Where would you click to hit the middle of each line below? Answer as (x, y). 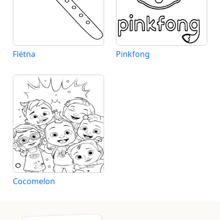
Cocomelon (34, 181)
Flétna (24, 54)
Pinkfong (133, 54)
